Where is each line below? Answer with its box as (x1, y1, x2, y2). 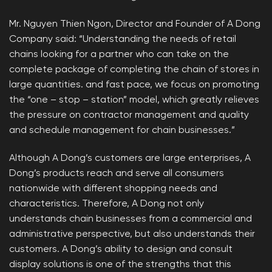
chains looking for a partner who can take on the (9, 50, 229, 60)
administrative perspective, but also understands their (9, 229, 255, 239)
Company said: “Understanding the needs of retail (9, 35, 236, 45)
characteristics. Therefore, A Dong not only (9, 199, 204, 209)
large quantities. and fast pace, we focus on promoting (9, 80, 259, 90)
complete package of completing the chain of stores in (9, 65, 259, 75)
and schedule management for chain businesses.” (9, 126, 235, 136)
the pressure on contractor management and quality (9, 110, 249, 121)
